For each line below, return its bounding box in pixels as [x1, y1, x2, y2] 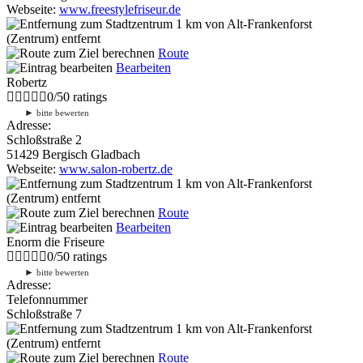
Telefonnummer [6, 292, 88, 306]
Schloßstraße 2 [6, 132, 82, 147]
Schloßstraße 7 [6, 306, 82, 321]
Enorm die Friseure [6, 234, 105, 249]
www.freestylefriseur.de [59, 2, 181, 16]
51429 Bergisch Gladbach [6, 147, 140, 161]
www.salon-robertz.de [59, 161, 173, 176]
